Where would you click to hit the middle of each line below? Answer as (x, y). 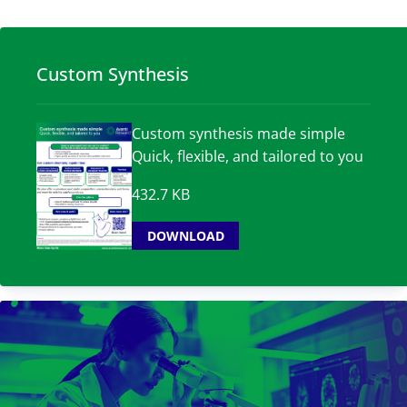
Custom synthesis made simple (238, 134)
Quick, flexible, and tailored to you (248, 156)
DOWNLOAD (185, 236)
